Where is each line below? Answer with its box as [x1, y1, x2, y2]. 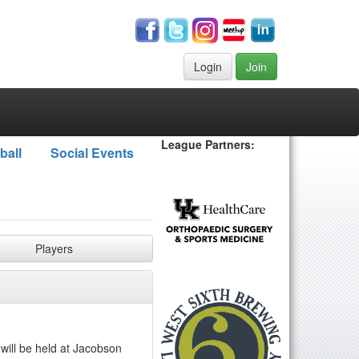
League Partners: [161, 136, 255, 152]
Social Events [50, 143, 134, 162]
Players [35, 240, 73, 256]
